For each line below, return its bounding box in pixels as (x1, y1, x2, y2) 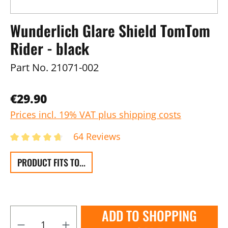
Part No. (10, 61, 48, 74)
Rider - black (10, 37, 89, 60)
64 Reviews (73, 130, 121, 142)
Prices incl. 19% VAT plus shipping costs (10, 108, 181, 121)
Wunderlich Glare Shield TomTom (10, 19, 210, 42)
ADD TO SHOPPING (101, 206, 197, 225)
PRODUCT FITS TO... (17, 156, 85, 169)
